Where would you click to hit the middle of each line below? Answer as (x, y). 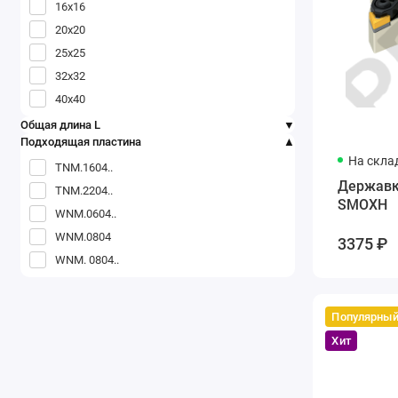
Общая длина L (60, 124)
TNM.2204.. (84, 191)
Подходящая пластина (80, 141)
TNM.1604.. (84, 167)
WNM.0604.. (86, 214)
